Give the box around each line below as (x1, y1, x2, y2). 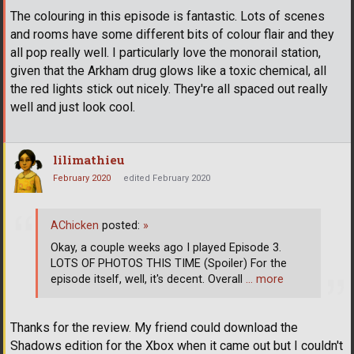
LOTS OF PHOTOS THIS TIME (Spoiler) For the (51, 257, 287, 270)
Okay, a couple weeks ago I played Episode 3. (51, 241, 281, 254)
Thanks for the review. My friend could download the (10, 319, 298, 335)
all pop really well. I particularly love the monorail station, (10, 45, 321, 61)
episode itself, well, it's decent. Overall (51, 273, 246, 286)
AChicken (51, 219, 99, 232)
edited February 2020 (123, 173, 210, 184)
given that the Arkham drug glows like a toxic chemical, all (10, 63, 326, 79)
